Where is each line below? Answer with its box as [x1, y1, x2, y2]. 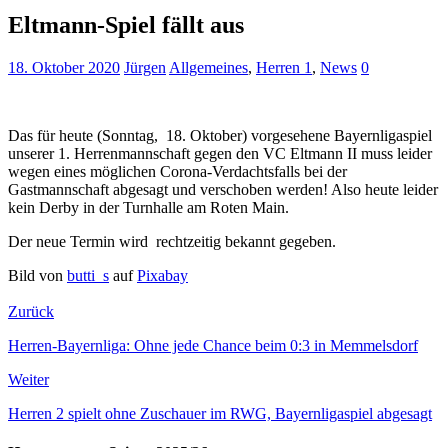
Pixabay [137, 266, 188, 284]
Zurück [8, 302, 54, 320]
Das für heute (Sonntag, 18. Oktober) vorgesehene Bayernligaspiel [8, 126, 432, 144]
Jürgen [124, 58, 166, 76]
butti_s [67, 266, 109, 284]
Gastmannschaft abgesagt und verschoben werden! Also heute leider [8, 180, 438, 198]
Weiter [8, 370, 49, 388]
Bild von [8, 266, 67, 284]
